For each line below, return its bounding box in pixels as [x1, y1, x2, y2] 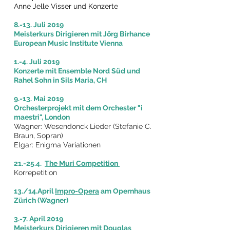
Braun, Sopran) [14, 131, 63, 140]
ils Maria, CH [65, 76, 107, 84]
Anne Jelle [14, 2, 51, 10]
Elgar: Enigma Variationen [14, 141, 103, 149]
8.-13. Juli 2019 [14, 21, 64, 29]
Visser [51, 2, 71, 10]
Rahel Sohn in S [14, 76, 65, 84]
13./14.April [14, 187, 55, 195]
